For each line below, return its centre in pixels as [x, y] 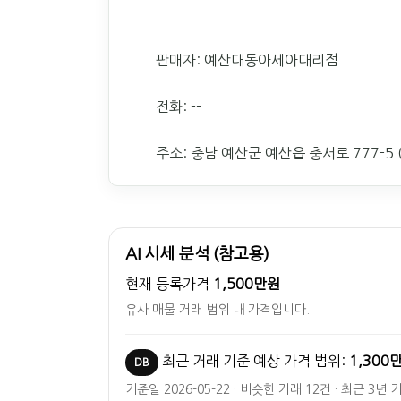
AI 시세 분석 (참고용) [198, 254]
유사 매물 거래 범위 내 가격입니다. [218, 310]
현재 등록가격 [169, 284]
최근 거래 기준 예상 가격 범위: [254, 361]
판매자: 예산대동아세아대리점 [247, 60]
